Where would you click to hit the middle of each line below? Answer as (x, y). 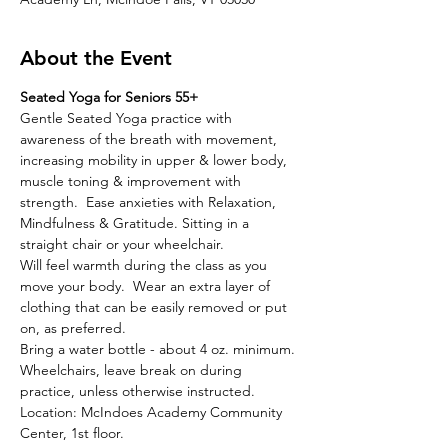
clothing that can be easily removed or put (155, 306)
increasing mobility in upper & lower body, (155, 159)
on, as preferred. (77, 327)
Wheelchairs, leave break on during (133, 369)
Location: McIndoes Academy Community (153, 411)
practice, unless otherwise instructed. (137, 390)
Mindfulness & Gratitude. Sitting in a (136, 222)
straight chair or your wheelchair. (124, 243)
